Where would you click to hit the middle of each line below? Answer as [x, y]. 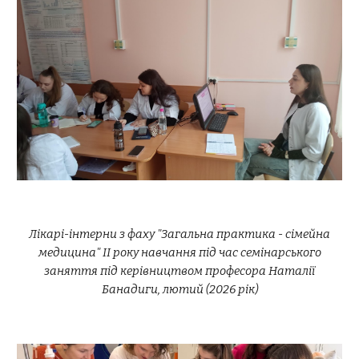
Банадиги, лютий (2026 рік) [179, 289]
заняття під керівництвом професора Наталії [179, 271]
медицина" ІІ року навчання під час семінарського [179, 252]
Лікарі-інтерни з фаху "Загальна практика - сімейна [179, 234]
